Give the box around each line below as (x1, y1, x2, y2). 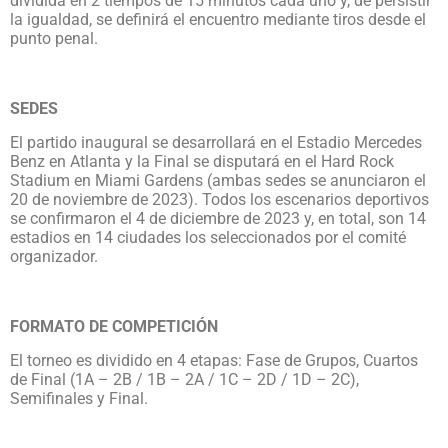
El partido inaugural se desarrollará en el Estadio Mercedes (10, 133, 422, 153)
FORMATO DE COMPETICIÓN (10, 317, 218, 337)
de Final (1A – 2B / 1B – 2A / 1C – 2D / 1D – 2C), (10, 370, 359, 390)
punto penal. (10, 29, 98, 49)
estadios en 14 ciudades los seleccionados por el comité (10, 228, 406, 248)
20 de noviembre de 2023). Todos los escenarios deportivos (10, 190, 429, 210)
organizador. (10, 247, 98, 267)
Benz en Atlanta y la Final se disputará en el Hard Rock (10, 152, 394, 172)
